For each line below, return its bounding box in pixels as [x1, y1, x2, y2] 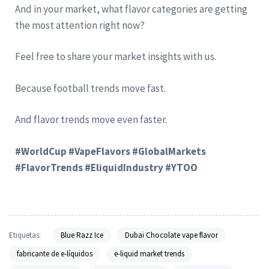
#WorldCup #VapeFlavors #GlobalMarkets [15, 144, 206, 158]
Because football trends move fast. [15, 81, 166, 95]
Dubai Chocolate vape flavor [124, 230, 218, 241]
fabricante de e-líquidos [17, 249, 92, 259]
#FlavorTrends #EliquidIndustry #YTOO [15, 160, 198, 174]
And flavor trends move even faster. [15, 113, 167, 127]
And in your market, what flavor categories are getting [15, 2, 247, 16]
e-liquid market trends [114, 249, 184, 259]
